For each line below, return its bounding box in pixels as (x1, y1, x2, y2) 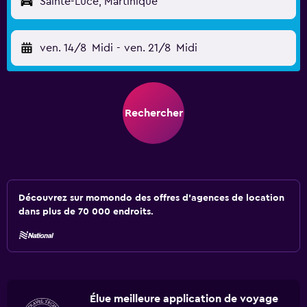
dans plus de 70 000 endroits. (19, 207, 153, 217)
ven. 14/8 (40, 42, 86, 53)
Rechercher (124, 108, 183, 119)
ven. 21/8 (123, 42, 171, 53)
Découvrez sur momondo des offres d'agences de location (19, 193, 284, 203)
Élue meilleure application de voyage (89, 293, 278, 304)
